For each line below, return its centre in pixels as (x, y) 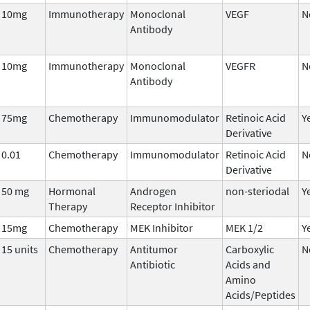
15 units (20, 249)
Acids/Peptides (261, 294)
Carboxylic (250, 249)
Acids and (248, 264)
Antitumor (154, 249)
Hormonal (72, 191)
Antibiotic (153, 264)
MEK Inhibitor (162, 227)
